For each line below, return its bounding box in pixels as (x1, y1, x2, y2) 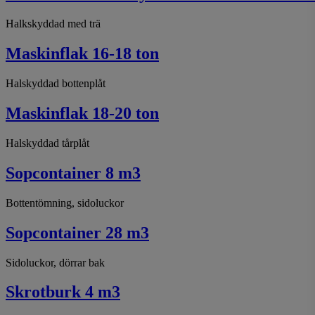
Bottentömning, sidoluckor (6, 196, 124, 209)
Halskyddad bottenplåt (6, 77, 105, 90)
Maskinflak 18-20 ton (6, 104, 159, 123)
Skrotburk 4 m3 (6, 283, 120, 302)
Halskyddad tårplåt (6, 136, 89, 149)
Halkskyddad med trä (6, 18, 101, 30)
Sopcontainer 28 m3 (6, 223, 149, 242)
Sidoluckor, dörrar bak (6, 256, 105, 269)
